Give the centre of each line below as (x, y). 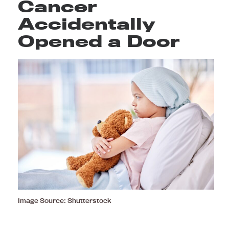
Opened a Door (99, 41)
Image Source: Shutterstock (64, 200)
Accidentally (87, 23)
